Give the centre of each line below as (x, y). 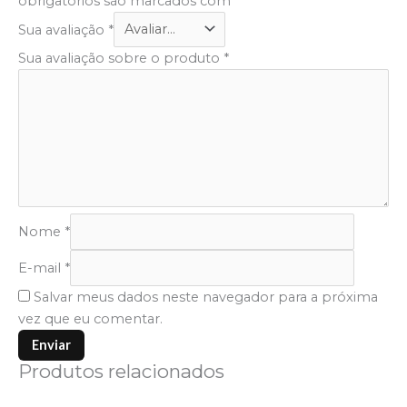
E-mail (41, 268)
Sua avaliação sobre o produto (121, 59)
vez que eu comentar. (90, 319)
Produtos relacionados (121, 372)
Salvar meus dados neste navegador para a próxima (206, 298)
